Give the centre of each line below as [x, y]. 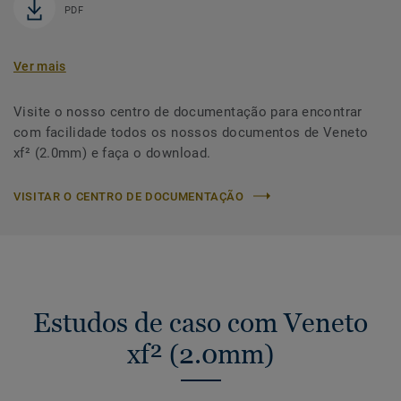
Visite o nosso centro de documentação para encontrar [188, 111]
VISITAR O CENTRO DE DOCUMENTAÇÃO [129, 196]
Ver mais [40, 66]
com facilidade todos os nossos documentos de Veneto [191, 132]
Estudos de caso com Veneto [200, 322]
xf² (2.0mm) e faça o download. [112, 153]
